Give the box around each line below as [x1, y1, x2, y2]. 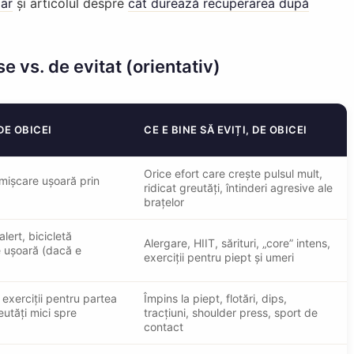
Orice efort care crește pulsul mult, [144, 166, 322, 180]
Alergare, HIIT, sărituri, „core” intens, [144, 235, 330, 250]
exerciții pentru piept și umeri [144, 250, 294, 264]
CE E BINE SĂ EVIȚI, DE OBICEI [144, 122, 307, 136]
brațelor [144, 194, 184, 209]
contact [144, 319, 183, 333]
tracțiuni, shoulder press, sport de [144, 305, 318, 319]
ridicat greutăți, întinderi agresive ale [144, 180, 333, 194]
